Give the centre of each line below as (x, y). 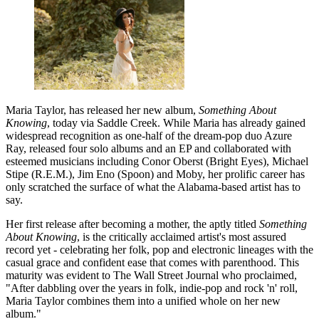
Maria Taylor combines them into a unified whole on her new (143, 301)
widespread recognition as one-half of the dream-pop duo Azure (149, 136)
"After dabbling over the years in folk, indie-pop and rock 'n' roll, (152, 288)
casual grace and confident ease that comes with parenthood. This (152, 263)
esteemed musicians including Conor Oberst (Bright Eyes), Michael (157, 162)
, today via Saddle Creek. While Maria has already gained (176, 123)
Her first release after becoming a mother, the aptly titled (132, 224)
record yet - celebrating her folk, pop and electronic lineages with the (159, 250)
